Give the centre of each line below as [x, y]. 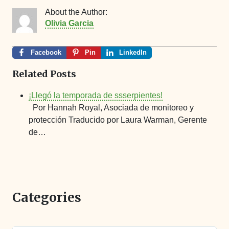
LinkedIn [133, 53]
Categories [47, 198]
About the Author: [76, 12]
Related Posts [44, 74]
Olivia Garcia [69, 23]
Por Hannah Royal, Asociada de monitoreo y [111, 108]
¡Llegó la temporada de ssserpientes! [96, 96]
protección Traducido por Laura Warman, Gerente [118, 120]
